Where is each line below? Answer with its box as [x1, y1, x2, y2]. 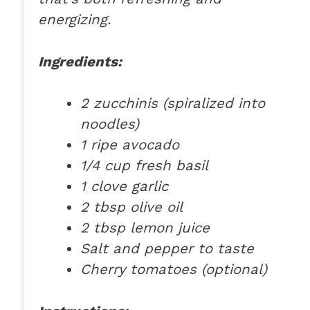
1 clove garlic [80, 178, 169, 195]
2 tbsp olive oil [80, 199, 183, 216]
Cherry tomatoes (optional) [80, 261, 268, 278]
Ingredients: [38, 53, 122, 70]
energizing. [38, 11, 111, 28]
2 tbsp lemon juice [80, 219, 210, 237]
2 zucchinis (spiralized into [80, 95, 266, 112]
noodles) [80, 116, 140, 133]
